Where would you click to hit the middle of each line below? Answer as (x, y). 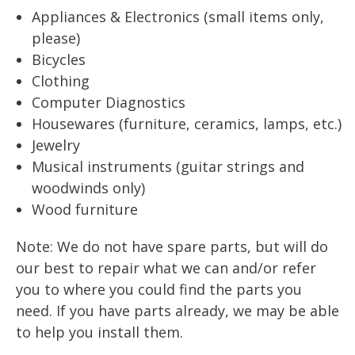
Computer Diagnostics (109, 102)
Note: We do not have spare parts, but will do (172, 246)
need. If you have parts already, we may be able (177, 311)
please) (56, 38)
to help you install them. (99, 332)
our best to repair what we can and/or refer (166, 268)
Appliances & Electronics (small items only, (178, 17)
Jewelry (56, 145)
